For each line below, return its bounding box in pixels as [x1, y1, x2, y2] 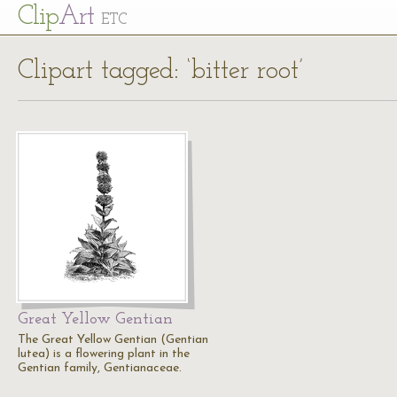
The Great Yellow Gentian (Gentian [18, 333, 208, 346]
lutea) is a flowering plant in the [18, 347, 190, 361]
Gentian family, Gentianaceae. [18, 362, 182, 375]
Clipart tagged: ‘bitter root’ [18, 58, 303, 85]
